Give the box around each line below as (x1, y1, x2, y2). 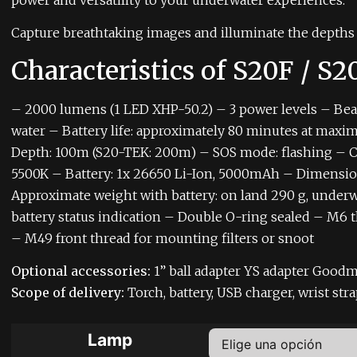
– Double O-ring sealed (164, 208, 310, 225)
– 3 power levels (216, 100, 317, 117)
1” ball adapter (154, 263, 241, 280)
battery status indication (11, 208, 161, 225)
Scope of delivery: (11, 284, 124, 301)
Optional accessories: (11, 263, 151, 280)
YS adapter (244, 263, 309, 280)
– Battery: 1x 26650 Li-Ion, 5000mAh (52, 165, 280, 182)
